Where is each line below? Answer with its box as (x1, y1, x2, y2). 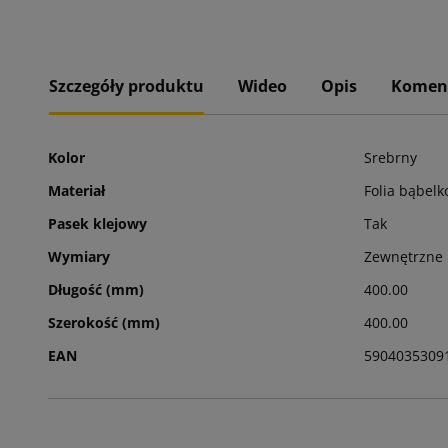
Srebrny (364, 147, 417, 167)
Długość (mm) (48, 279, 144, 299)
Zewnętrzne (364, 246, 443, 266)
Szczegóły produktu (49, 74, 204, 97)
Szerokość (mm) (48, 312, 160, 332)
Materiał (48, 180, 105, 200)
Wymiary (48, 246, 110, 266)
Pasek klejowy (48, 213, 147, 233)
